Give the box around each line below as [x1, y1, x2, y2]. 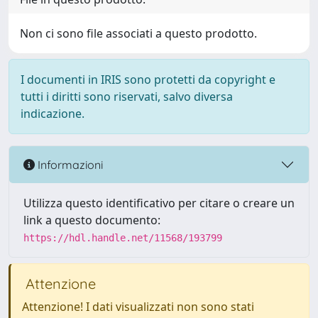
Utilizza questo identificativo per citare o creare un [23, 195, 295, 211]
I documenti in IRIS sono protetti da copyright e [21, 72, 275, 87]
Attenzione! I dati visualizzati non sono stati [22, 299, 254, 314]
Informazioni [35, 157, 103, 172]
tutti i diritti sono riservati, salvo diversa [21, 89, 233, 104]
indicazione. [21, 106, 84, 121]
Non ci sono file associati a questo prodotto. [20, 26, 257, 41]
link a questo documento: [23, 212, 160, 228]
